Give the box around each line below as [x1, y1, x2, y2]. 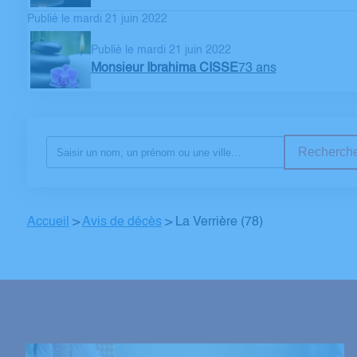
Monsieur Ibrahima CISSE [90, 61, 238, 75]
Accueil [26, 216, 69, 229]
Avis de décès [81, 216, 162, 229]
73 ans [237, 61, 277, 75]
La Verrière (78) [175, 216, 263, 229]
